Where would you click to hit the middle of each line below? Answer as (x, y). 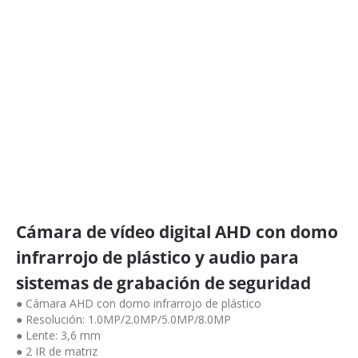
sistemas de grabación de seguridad (163, 283)
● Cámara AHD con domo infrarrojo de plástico (139, 303)
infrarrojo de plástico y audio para (157, 257)
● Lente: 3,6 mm (58, 335)
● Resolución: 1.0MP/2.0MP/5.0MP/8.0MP (123, 319)
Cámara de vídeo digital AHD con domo (177, 232)
